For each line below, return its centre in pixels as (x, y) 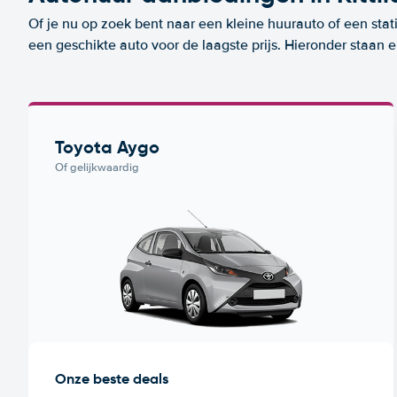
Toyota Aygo (107, 147)
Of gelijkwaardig (97, 167)
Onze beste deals (112, 378)
